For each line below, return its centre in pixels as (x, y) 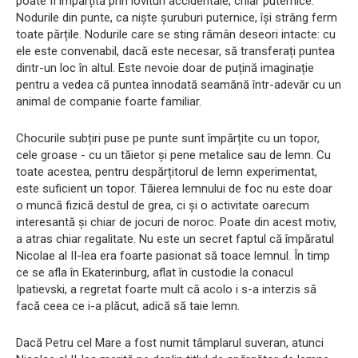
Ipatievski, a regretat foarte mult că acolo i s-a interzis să (166, 290)
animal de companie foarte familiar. (109, 102)
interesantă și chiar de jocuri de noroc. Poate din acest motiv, (176, 223)
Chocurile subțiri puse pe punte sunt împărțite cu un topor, (168, 139)
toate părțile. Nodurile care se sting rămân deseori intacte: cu (176, 35)
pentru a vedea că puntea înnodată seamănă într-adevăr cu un (179, 85)
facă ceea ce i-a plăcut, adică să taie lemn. (128, 306)
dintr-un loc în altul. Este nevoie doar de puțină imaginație (165, 68)
